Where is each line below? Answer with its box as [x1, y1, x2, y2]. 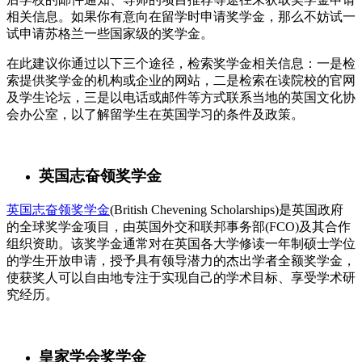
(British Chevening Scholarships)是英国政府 [110, 202, 343, 217]
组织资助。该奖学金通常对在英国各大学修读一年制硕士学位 [6, 236, 356, 250]
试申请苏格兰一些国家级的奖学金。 [6, 26, 213, 40]
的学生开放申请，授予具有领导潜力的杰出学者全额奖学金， [6, 253, 356, 267]
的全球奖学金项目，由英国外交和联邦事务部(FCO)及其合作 [6, 219, 351, 234]
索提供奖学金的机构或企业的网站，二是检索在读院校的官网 [6, 73, 356, 87]
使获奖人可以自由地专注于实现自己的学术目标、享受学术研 [6, 270, 356, 284]
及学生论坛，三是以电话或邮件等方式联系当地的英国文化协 [6, 90, 356, 104]
